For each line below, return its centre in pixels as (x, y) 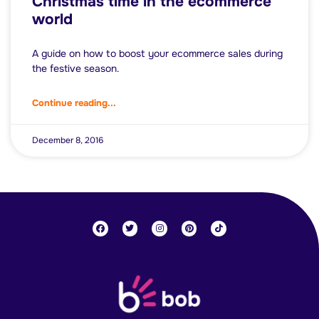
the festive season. (76, 69)
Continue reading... (74, 103)
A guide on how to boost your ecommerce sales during (157, 54)
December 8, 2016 (68, 141)
